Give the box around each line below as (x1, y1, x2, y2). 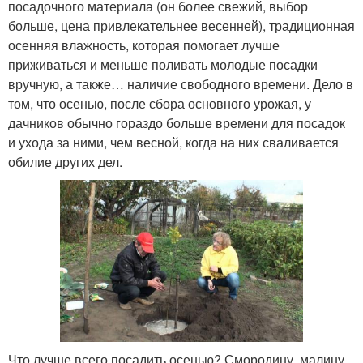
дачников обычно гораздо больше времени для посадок (8, 113, 345, 132)
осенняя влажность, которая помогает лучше (8, 36, 280, 54)
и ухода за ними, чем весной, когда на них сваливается (8, 133, 339, 152)
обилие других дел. (8, 152, 122, 171)
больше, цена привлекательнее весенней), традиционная (8, 16, 355, 35)
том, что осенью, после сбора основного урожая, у (8, 94, 311, 113)
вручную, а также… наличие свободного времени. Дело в (8, 75, 353, 93)
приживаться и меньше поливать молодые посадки (8, 55, 318, 74)
